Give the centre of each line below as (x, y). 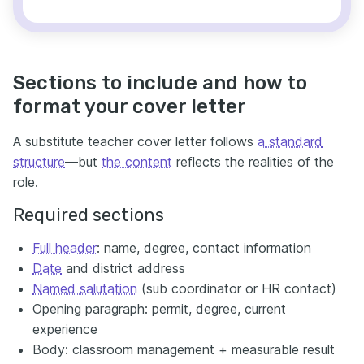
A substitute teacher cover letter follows (135, 142)
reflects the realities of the (253, 162)
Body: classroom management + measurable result (184, 350)
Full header (65, 248)
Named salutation (85, 289)
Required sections (89, 215)
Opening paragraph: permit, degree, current (159, 309)
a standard (290, 142)
